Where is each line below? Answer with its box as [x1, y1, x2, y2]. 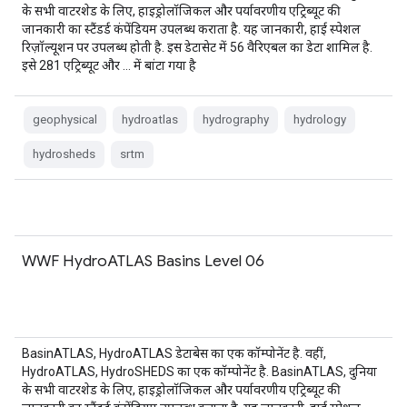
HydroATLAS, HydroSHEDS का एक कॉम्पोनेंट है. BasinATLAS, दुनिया [22, 364, 377, 379]
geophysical [33, 113, 97, 126]
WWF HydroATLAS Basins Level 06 [22, 251, 264, 271]
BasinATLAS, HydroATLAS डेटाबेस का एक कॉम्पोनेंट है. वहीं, [22, 346, 326, 361]
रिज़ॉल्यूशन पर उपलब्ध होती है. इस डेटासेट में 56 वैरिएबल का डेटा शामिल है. [22, 40, 372, 55]
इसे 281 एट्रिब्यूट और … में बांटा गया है [22, 58, 196, 73]
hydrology [293, 113, 346, 126]
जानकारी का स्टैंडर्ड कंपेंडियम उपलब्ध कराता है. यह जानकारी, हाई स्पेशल [22, 22, 361, 36]
